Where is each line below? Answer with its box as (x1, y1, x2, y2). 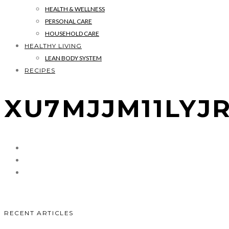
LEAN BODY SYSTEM (45, 54, 102, 62)
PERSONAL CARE (45, 17, 92, 25)
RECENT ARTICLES (4, 209, 74, 217)
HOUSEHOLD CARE (45, 30, 99, 37)
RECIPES (25, 66, 55, 74)
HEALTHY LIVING (25, 42, 82, 50)
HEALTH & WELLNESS (45, 5, 105, 13)
